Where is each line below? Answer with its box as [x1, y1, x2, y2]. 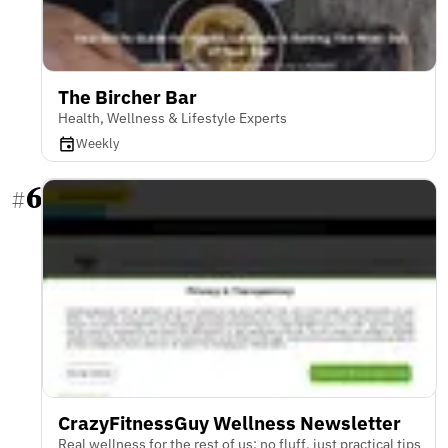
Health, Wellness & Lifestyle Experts [58, 109, 287, 128]
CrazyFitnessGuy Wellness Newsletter [58, 409, 401, 435]
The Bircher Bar [58, 84, 197, 110]
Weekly [76, 135, 119, 153]
